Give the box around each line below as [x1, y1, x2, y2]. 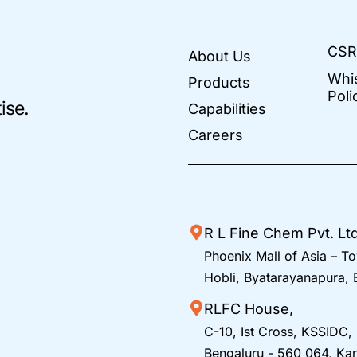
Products [188, 73, 251, 91]
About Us [188, 47, 252, 65]
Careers [188, 126, 244, 143]
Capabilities [188, 100, 267, 117]
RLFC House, [204, 300, 294, 317]
